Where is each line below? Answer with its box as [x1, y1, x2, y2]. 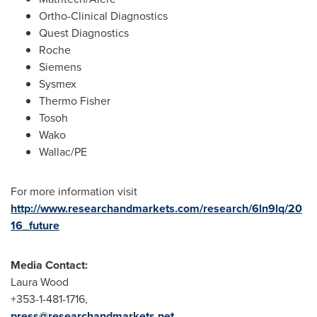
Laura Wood [11, 274, 69, 291]
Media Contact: [11, 257, 88, 274]
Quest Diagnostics [39, 25, 129, 42]
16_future [11, 217, 59, 234]
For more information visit [11, 183, 137, 200]
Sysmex [39, 76, 76, 93]
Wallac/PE [39, 144, 87, 161]
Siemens [39, 59, 81, 76]
